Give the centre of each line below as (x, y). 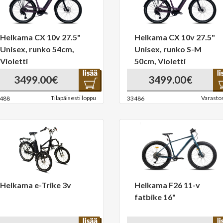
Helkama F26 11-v (167, 185)
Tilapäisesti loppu (73, 98)
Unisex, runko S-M (168, 49)
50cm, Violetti (160, 61)
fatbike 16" (155, 197)
